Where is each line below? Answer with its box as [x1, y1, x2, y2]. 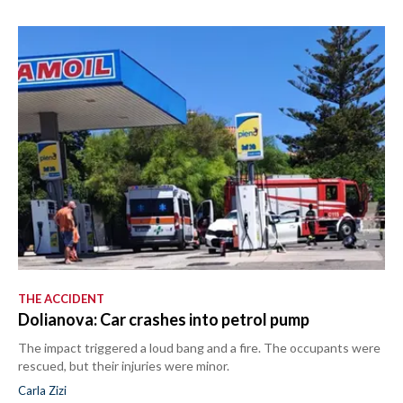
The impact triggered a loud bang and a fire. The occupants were [18, 340, 381, 355]
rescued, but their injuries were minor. [18, 358, 229, 373]
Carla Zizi [18, 383, 67, 398]
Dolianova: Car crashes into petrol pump [18, 309, 309, 329]
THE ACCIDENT [18, 291, 104, 306]
